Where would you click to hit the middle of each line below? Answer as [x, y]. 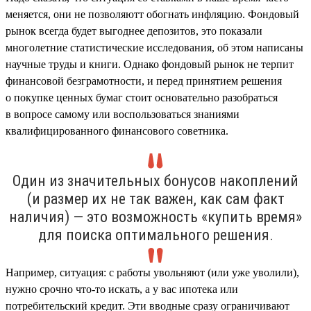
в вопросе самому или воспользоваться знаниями [123, 114]
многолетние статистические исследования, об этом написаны [154, 47]
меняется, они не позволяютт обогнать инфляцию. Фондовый [152, 14]
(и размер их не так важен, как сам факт [155, 199]
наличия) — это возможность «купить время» [155, 217]
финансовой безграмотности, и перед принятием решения [144, 81]
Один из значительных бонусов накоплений [155, 180]
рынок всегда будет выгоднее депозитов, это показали [134, 31]
